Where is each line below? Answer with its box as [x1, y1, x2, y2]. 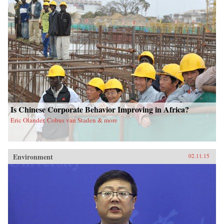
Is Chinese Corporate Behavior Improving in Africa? [10, 103, 189, 115]
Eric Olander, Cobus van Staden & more [10, 115, 117, 124]
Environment [13, 151, 53, 162]
